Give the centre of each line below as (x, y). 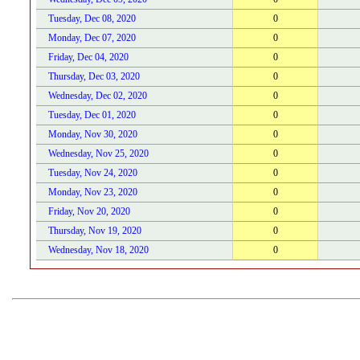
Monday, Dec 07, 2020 (92, 38)
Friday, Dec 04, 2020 (88, 57)
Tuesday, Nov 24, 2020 (93, 173)
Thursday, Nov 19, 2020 (95, 231)
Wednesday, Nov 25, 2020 (98, 153)
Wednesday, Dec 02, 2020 (98, 96)
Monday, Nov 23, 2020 (93, 192)
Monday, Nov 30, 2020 (93, 134)
